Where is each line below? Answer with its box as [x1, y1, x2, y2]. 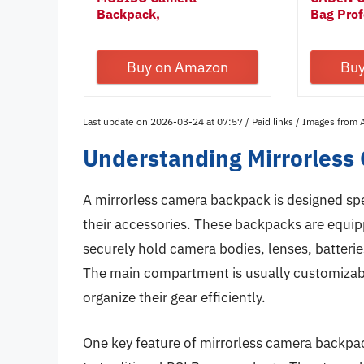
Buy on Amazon [127, 58, 229, 77]
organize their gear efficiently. [83, 288, 266, 307]
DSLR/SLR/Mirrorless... [96, 22, 237, 39]
